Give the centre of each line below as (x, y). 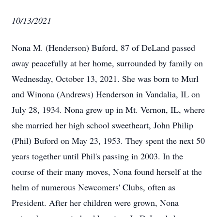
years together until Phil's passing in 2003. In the (97, 156)
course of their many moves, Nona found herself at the (107, 171)
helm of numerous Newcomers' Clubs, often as (93, 187)
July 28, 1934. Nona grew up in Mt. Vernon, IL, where (108, 109)
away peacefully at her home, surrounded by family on (107, 63)
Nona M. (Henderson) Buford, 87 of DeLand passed (103, 47)
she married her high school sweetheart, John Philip (102, 125)
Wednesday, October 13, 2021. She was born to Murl (105, 78)
